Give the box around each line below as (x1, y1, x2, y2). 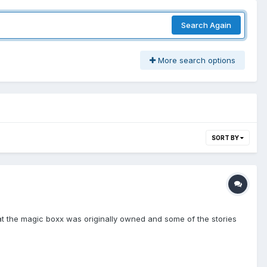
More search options (156, 55, 235, 65)
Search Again (181, 20, 231, 30)
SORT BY (212, 133, 240, 141)
